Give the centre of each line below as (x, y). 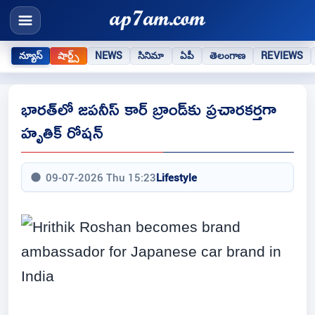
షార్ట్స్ (69, 55)
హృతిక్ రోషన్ (62, 132)
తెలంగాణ (227, 55)
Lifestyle (176, 178)
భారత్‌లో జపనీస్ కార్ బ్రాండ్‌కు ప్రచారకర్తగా (149, 109)
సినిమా (151, 55)
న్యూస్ (31, 55)
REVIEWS (282, 55)
